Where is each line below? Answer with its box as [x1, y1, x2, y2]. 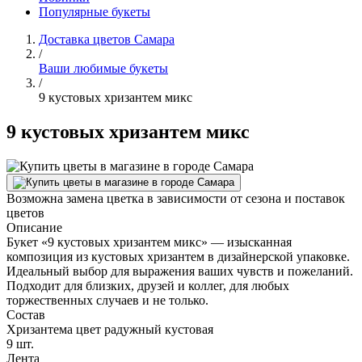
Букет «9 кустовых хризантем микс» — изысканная [6, 234, 292, 249]
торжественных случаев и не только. [6, 293, 208, 307]
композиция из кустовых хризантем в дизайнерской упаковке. [6, 249, 350, 263]
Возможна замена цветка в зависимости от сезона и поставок [6, 191, 345, 205]
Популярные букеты [39, 5, 150, 19]
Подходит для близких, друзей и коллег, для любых [6, 278, 289, 293]
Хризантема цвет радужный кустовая [6, 322, 213, 336]
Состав [6, 307, 45, 322]
